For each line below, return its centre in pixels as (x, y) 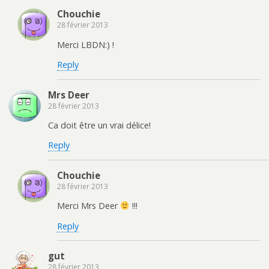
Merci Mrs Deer (89, 206)
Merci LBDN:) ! (86, 44)
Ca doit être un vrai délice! (99, 125)
